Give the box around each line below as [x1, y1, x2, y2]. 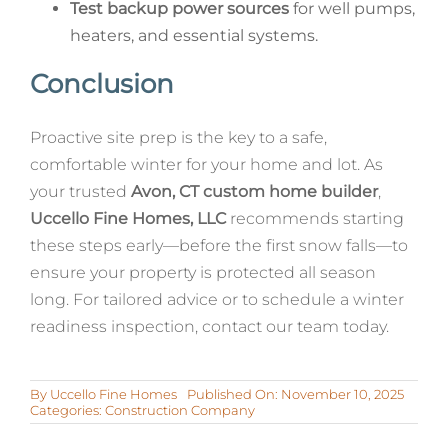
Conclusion [29, 67, 174, 100]
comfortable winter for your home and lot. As [29, 154, 383, 174]
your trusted [29, 181, 131, 201]
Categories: [29, 401, 105, 418]
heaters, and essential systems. [69, 25, 318, 45]
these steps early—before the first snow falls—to [29, 235, 408, 255]
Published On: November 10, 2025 [186, 385, 404, 402]
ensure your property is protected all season [29, 262, 376, 282]
